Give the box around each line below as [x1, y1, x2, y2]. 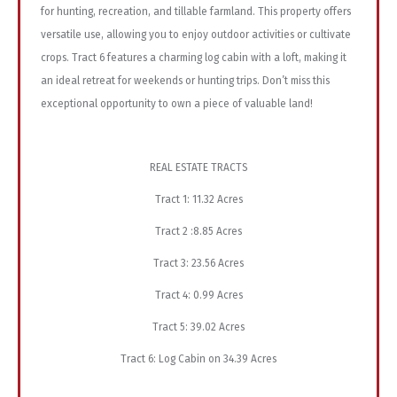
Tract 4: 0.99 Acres [154, 289, 243, 302]
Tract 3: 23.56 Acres [153, 257, 244, 270]
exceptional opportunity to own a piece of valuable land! [41, 97, 313, 111]
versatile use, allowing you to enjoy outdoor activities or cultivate [41, 28, 351, 42]
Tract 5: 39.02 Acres [152, 321, 245, 334]
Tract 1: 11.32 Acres [154, 193, 243, 206]
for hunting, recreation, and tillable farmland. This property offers [41, 5, 351, 19]
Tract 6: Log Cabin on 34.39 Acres [121, 353, 276, 366]
